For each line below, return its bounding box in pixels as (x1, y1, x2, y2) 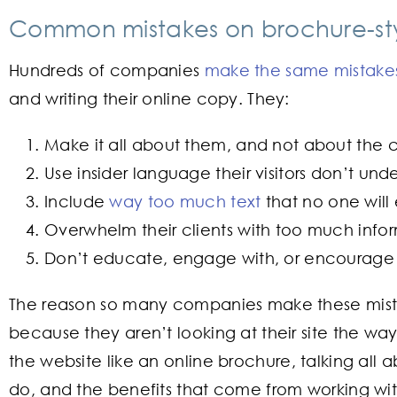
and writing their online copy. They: (9, 88, 290, 108)
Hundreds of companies (9, 59, 205, 80)
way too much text (109, 191, 261, 211)
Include (44, 191, 110, 211)
